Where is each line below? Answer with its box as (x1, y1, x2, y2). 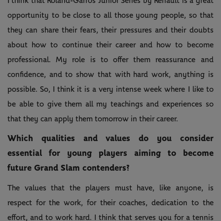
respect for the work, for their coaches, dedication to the (7, 198, 214, 207)
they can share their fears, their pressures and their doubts (7, 26, 214, 34)
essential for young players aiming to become (7, 148, 214, 158)
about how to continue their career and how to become (7, 40, 214, 49)
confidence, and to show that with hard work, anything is (7, 70, 214, 78)
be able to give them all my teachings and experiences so (7, 100, 214, 108)
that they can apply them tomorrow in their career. (7, 114, 178, 123)
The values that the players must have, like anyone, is (7, 184, 214, 192)
